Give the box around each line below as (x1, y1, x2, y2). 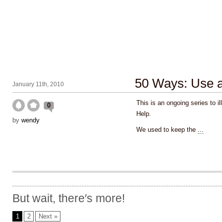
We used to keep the (136, 126, 198, 133)
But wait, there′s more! (12, 192, 125, 205)
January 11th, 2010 (12, 81, 64, 88)
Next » (39, 213, 57, 220)
